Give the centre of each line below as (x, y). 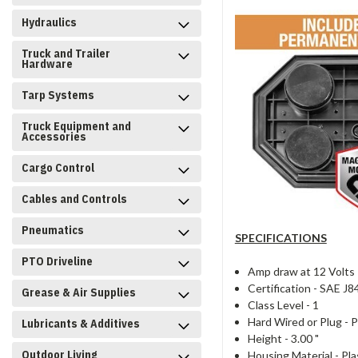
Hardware (47, 64)
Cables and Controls (74, 199)
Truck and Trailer (66, 54)
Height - (269, 338)
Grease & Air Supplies (79, 292)
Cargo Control (58, 168)
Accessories (54, 137)
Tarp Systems (58, 95)
